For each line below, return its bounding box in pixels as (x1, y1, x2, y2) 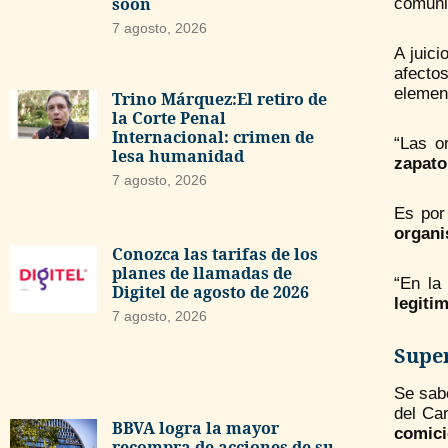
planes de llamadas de (111, 262, 292, 285)
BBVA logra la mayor (111, 417, 279, 440)
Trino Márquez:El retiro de (111, 87, 327, 110)
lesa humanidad (111, 144, 244, 167)
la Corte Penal (111, 106, 226, 129)
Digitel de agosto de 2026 (111, 281, 309, 304)
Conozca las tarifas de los (111, 243, 318, 266)
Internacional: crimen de (111, 125, 314, 148)
